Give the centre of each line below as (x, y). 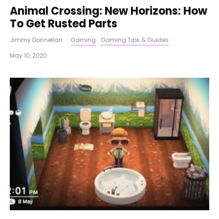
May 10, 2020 (28, 55)
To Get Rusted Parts (64, 23)
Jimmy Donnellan (36, 40)
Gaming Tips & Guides (135, 40)
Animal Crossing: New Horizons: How (109, 11)
